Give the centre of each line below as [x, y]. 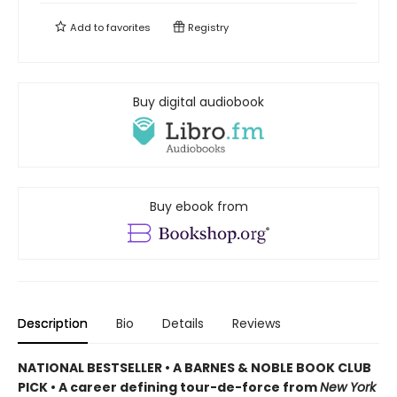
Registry [207, 28]
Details [183, 324]
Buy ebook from [198, 207]
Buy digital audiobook [198, 102]
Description [53, 324]
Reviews [257, 324]
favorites [128, 28]
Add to [87, 28]
